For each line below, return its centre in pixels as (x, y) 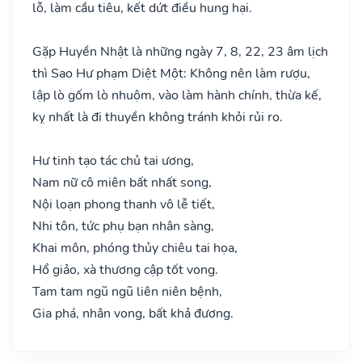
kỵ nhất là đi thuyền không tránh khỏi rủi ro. (158, 117)
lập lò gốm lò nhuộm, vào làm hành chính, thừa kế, (177, 95)
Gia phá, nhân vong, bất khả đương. (133, 313)
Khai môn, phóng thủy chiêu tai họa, (135, 248)
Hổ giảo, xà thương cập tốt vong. (125, 269)
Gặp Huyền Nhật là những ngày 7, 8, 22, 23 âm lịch (180, 51)
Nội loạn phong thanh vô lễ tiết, (124, 204)
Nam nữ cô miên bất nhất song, (122, 182)
